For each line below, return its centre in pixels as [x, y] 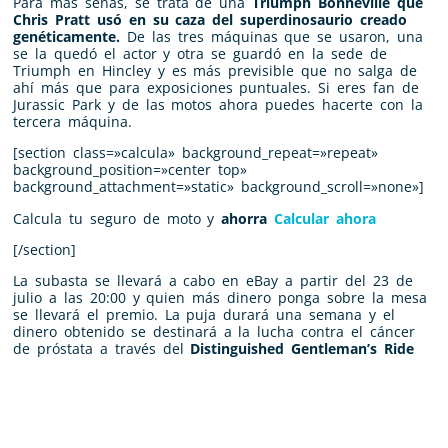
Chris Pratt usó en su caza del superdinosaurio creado [210, 19]
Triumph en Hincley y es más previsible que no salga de [215, 70]
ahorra [244, 218]
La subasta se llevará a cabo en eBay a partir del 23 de [213, 281]
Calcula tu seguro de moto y [117, 218]
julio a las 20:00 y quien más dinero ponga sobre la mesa [220, 298]
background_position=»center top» [130, 170]
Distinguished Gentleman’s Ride [302, 349]
